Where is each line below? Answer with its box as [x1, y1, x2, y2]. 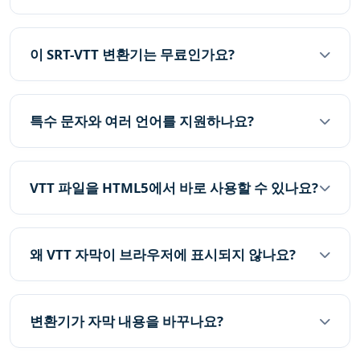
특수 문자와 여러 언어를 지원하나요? [30, 112, 254, 130]
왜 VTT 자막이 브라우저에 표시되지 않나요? [30, 245, 296, 264]
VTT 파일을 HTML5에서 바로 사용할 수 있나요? [30, 178, 318, 197]
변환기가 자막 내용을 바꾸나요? [30, 312, 223, 330]
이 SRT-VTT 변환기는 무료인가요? [30, 45, 235, 63]
